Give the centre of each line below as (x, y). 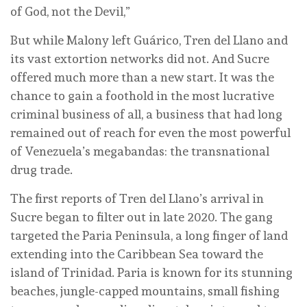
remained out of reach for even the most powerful (150, 133)
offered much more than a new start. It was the (142, 77)
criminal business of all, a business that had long (146, 114)
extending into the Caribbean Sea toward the (137, 254)
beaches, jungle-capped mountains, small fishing (145, 291)
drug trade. (41, 170)
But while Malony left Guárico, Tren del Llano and (149, 40)
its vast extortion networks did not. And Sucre (140, 59)
